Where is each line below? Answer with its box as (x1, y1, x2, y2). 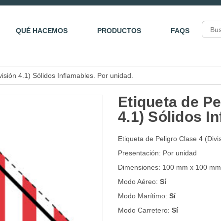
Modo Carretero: (118, 206, 172, 214)
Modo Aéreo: (118, 178, 160, 185)
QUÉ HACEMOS (16, 27, 68, 35)
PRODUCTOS (97, 27, 141, 35)
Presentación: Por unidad (118, 149, 197, 157)
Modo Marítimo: (118, 192, 169, 200)
